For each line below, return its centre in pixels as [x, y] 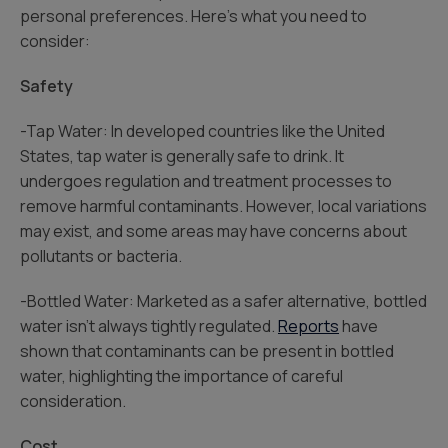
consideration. [73, 401]
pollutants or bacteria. [101, 256]
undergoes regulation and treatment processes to [206, 181]
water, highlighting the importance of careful [181, 376]
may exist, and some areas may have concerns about [213, 231]
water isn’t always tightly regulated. [149, 326]
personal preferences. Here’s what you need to [193, 16]
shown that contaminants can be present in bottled [207, 351]
